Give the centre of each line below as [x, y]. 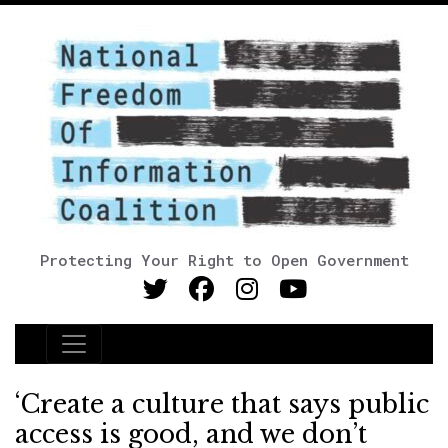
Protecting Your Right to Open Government [224, 260]
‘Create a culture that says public [222, 404]
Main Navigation [139, 356]
